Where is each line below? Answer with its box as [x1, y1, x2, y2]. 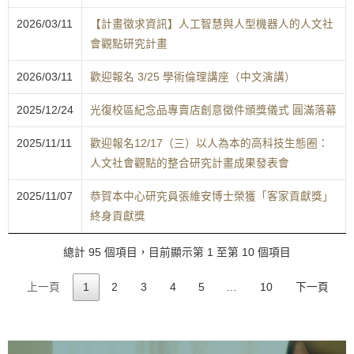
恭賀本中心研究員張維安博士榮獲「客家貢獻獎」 [90, 190, 333, 203]
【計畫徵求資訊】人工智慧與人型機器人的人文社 [90, 18, 333, 31]
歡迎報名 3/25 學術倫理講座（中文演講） [90, 71, 296, 84]
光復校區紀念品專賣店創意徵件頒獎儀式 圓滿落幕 [90, 104, 337, 117]
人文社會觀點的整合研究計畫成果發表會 [90, 157, 289, 170]
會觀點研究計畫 [90, 38, 168, 51]
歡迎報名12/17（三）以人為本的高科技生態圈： [90, 137, 329, 150]
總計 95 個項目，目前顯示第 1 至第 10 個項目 [63, 246, 291, 258]
